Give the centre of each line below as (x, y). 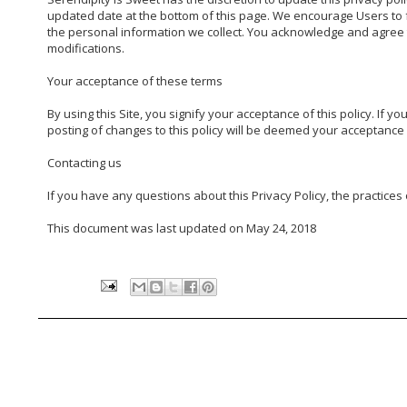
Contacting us (84, 163)
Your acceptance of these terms (135, 81)
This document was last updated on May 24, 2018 (182, 228)
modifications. (86, 49)
